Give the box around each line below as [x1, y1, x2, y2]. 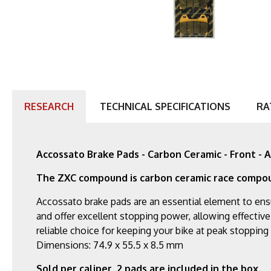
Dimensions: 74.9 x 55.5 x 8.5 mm [36, 238, 183, 251]
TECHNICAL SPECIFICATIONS [100, 100, 230, 113]
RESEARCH [24, 100, 74, 113]
